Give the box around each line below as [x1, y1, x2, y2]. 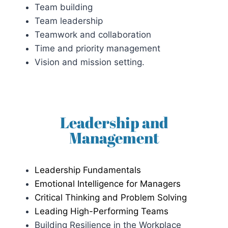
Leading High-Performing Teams [35, 206, 168, 216]
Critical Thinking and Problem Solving [35, 192, 187, 203]
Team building [35, 2, 93, 12]
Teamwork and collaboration [35, 29, 151, 40]
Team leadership [35, 15, 103, 26]
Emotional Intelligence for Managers [35, 178, 181, 189]
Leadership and [60, 111, 168, 133]
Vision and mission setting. [35, 56, 145, 67]
